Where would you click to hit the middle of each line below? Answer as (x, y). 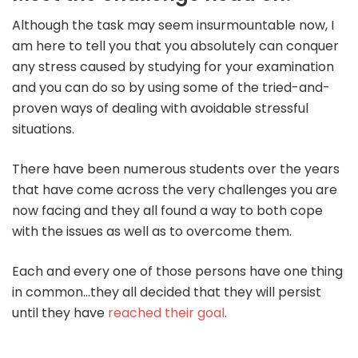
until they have (60, 313)
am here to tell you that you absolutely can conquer (175, 46)
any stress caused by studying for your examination (173, 67)
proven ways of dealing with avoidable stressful (160, 109)
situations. (43, 129)
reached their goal (166, 313)
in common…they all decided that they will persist (167, 292)
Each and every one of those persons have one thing (177, 272)
